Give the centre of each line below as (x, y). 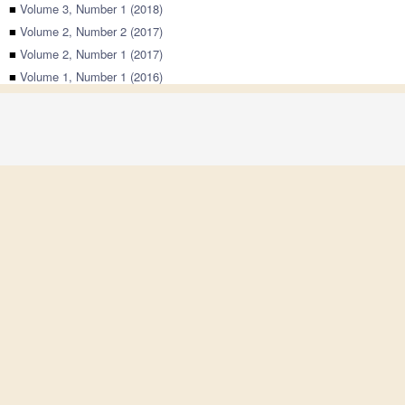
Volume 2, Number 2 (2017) (91, 31)
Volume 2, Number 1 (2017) (91, 54)
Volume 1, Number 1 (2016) (91, 76)
